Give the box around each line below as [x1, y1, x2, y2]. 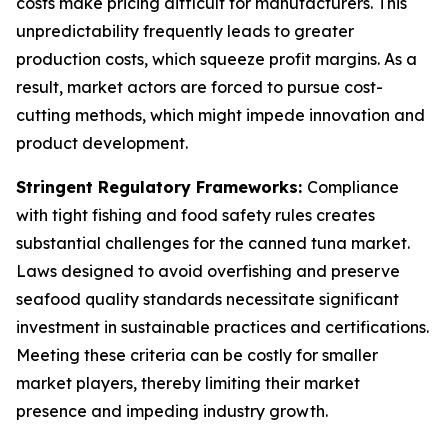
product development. [16, 132, 188, 153]
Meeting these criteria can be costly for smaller [16, 344, 378, 365]
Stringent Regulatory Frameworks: [16, 176, 307, 197]
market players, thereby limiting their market [16, 372, 360, 393]
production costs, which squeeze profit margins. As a [16, 48, 417, 69]
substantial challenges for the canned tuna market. [16, 232, 410, 253]
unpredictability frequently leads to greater [16, 20, 354, 41]
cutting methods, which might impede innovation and [16, 104, 425, 125]
